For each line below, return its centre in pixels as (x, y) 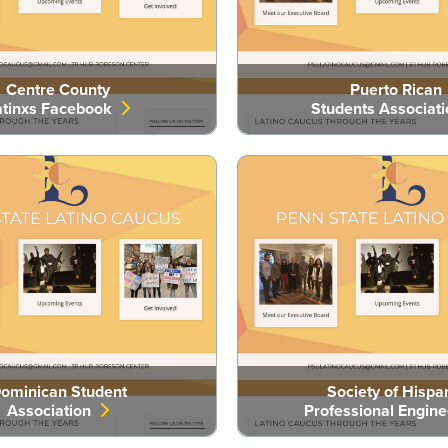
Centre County (58, 89)
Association (53, 410)
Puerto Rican (396, 89)
